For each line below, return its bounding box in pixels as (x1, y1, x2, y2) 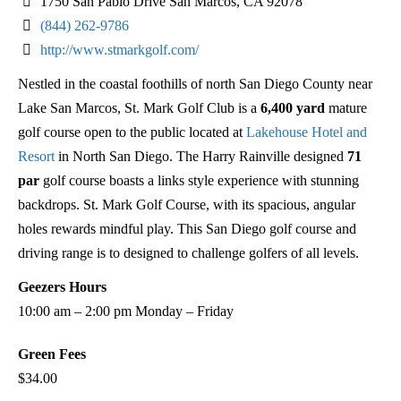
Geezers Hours (18, 279, 107, 295)
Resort (18, 148, 55, 164)
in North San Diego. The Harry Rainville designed (55, 148, 347, 164)
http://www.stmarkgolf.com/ (39, 41, 199, 57)
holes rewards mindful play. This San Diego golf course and (18, 220, 356, 236)
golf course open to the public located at (18, 124, 246, 140)
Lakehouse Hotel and (246, 124, 367, 140)
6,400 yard (260, 99, 325, 115)
